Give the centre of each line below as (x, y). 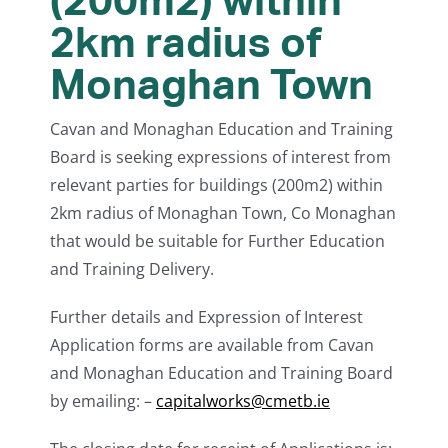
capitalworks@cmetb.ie (243, 401)
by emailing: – (103, 401)
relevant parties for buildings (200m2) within (216, 185)
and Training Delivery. (132, 269)
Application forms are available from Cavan (212, 345)
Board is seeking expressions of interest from (220, 157)
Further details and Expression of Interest (206, 317)
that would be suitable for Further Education (217, 241)
